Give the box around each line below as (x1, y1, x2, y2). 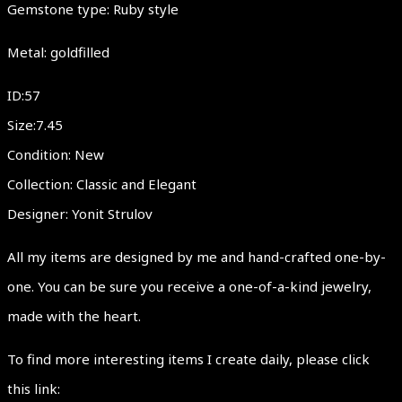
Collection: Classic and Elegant (7, 174, 197, 193)
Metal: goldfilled (7, 42, 109, 61)
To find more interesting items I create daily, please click (7, 349, 370, 368)
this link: (7, 379, 60, 398)
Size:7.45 (7, 115, 63, 134)
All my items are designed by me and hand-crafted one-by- (7, 247, 386, 266)
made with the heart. (7, 306, 141, 325)
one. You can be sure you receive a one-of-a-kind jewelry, (7, 276, 371, 295)
